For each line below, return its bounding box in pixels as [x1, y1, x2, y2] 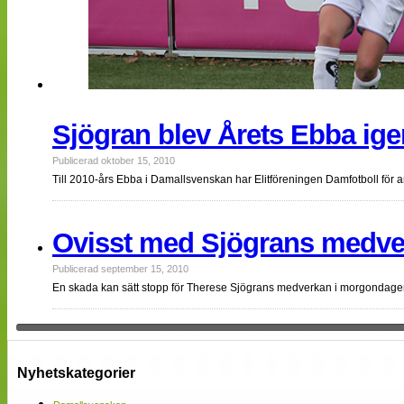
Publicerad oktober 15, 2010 [52, 155, 175, 167]
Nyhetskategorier [17, 365, 135, 381]
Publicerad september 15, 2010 [52, 263, 188, 275]
